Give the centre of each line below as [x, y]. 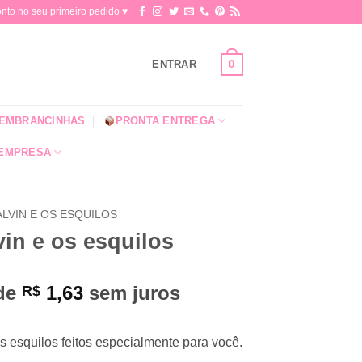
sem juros [132, 293]
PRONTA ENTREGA [165, 120]
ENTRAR [174, 64]
